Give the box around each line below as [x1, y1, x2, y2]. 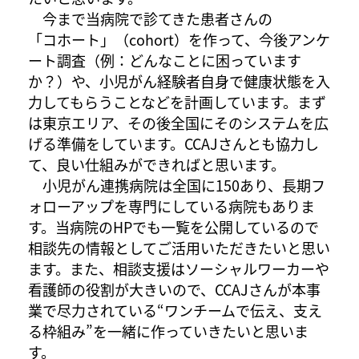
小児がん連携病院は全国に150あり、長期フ [28, 174, 325, 196]
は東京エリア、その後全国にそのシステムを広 [28, 111, 329, 133]
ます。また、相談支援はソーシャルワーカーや [28, 257, 329, 279]
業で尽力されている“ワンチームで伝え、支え [28, 299, 322, 321]
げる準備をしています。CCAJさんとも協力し [28, 132, 319, 154]
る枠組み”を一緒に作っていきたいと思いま [28, 320, 309, 341]
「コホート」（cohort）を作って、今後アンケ [28, 28, 330, 50]
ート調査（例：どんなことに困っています [28, 49, 301, 71]
